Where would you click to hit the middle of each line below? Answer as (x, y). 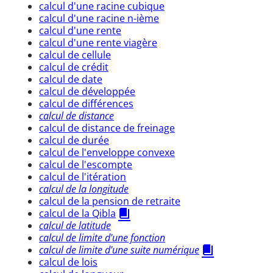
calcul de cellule (75, 55)
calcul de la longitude (84, 189)
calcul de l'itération (83, 176)
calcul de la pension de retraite (110, 201)
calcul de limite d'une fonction (102, 237)
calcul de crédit (74, 67)
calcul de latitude (75, 225)
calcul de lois (68, 262)
